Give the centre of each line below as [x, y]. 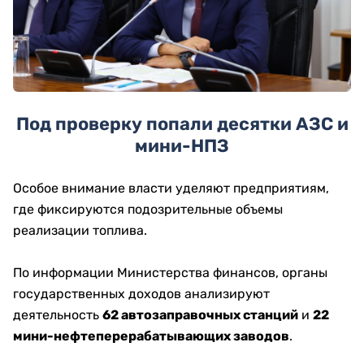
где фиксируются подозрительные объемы [148, 209]
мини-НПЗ [182, 146]
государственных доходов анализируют [141, 294]
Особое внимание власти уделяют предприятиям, [171, 188]
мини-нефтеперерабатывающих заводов [151, 336]
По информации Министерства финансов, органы [170, 273]
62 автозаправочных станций [200, 315]
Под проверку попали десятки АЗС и [182, 124]
